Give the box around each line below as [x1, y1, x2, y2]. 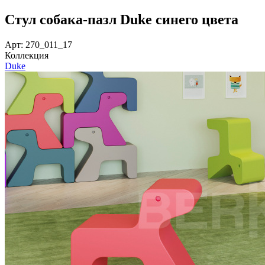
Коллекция [5, 50, 49, 60]
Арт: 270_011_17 [5, 39, 72, 50]
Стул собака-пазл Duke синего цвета [5, 11, 238, 27]
